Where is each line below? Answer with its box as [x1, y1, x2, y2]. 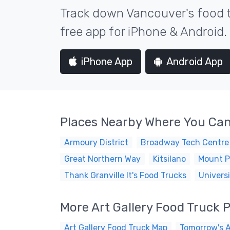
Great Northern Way [64, 154, 141, 164]
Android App [166, 55, 223, 68]
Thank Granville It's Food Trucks [64, 170, 186, 180]
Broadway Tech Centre [141, 138, 229, 147]
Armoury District [64, 138, 128, 147]
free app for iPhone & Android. [60, 25, 227, 39]
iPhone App [81, 55, 132, 68]
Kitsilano [153, 154, 186, 164]
